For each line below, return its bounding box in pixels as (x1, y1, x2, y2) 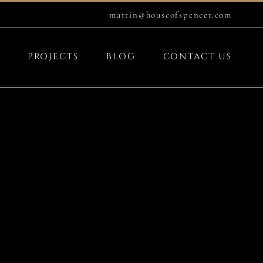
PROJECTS (27, 50, 79, 63)
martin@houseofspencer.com (109, 9, 232, 20)
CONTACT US (163, 50, 232, 63)
